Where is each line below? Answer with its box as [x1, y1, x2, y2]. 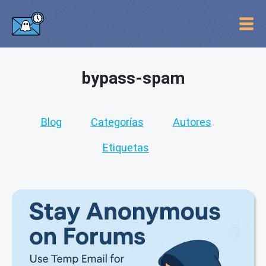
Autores [172, 116, 211, 128]
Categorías [90, 116, 144, 128]
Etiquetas [102, 141, 149, 154]
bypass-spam [81, 68, 185, 88]
